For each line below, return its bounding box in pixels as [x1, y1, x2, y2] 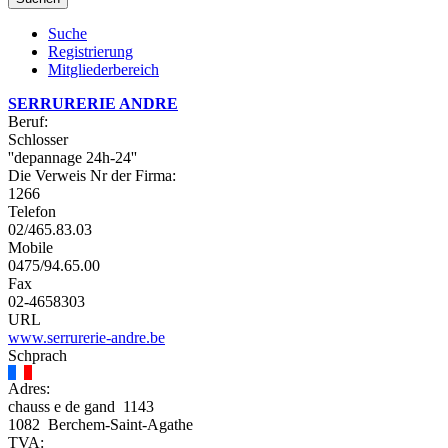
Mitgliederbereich [48, 61, 159, 78]
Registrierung [48, 43, 133, 60]
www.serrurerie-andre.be [8, 329, 165, 346]
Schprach [8, 347, 67, 364]
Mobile [8, 239, 53, 256]
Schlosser [8, 131, 68, 148]
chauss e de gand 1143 [8, 398, 154, 415]
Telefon [8, 203, 56, 220]
